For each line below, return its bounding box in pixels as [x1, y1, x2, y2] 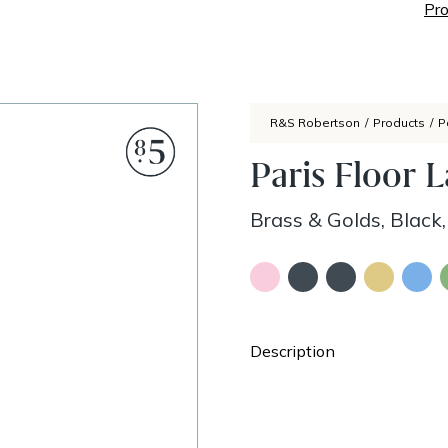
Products [372, 115, 425, 130]
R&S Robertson [269, 115, 360, 130]
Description [249, 341, 335, 361]
